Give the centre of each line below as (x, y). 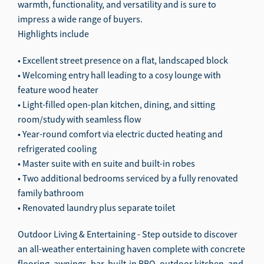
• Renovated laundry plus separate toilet (96, 207)
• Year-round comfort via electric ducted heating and (120, 133)
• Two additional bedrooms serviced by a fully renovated (128, 178)
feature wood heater (58, 89)
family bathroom (51, 192)
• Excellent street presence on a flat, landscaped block (123, 60)
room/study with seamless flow (79, 119)
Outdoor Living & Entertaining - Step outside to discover (128, 234)
